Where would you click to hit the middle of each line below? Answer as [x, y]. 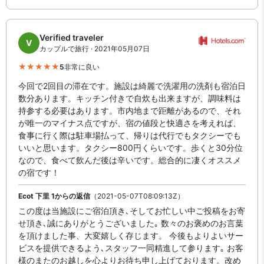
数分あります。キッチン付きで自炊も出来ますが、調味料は [130, 98]
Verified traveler [72, 37]
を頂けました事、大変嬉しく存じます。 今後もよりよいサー [131, 235]
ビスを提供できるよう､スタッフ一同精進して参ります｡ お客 [131, 248]
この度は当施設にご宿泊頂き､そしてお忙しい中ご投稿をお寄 [132, 211]
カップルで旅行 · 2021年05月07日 [95, 49]
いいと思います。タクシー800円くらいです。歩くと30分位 [131, 148]
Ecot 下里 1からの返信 [54, 196]
